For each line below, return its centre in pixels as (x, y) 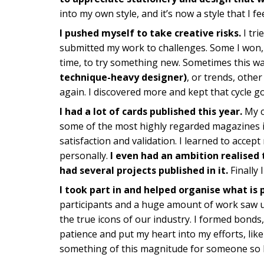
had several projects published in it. (143, 171)
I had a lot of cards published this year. (151, 112)
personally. (85, 156)
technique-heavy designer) (123, 77)
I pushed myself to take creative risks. (150, 33)
